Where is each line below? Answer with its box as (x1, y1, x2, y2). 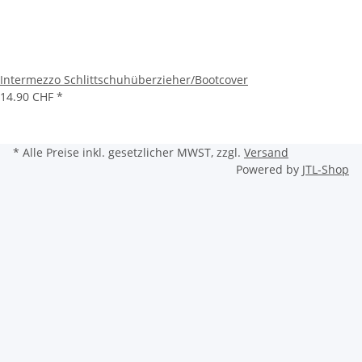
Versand (244, 145, 288, 160)
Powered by (236, 162, 302, 177)
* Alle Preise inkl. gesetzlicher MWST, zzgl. (13, 145, 244, 160)
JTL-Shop (302, 162, 349, 177)
